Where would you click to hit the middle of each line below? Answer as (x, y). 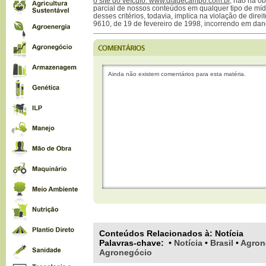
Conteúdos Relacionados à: (157, 233)
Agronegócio (126, 252)
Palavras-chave (130, 243)
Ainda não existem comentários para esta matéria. (177, 74)
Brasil (222, 243)
